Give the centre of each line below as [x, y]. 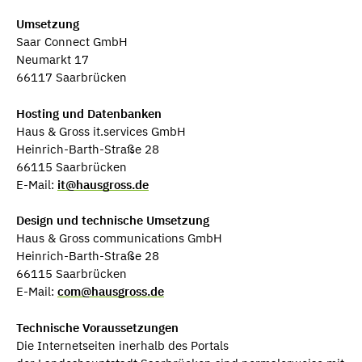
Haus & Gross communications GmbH [119, 238]
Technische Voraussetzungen [97, 327]
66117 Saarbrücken [72, 77]
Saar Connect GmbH [72, 42]
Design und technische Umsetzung [113, 220]
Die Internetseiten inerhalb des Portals [122, 345]
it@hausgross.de [103, 184]
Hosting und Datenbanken [89, 113]
